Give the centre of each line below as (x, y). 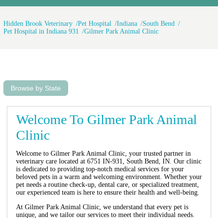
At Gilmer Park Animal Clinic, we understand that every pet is (102, 207)
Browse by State (36, 88)
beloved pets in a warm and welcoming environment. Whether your (109, 177)
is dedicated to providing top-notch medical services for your (100, 169)
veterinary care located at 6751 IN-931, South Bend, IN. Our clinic (109, 161)
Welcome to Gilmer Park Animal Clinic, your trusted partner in (103, 153)
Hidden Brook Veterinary (38, 23)
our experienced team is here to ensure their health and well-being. (108, 192)
